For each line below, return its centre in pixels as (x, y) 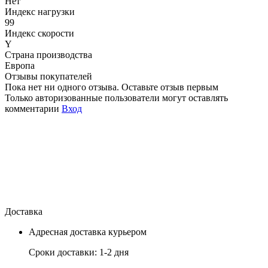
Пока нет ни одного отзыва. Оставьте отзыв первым (112, 87)
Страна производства (48, 54)
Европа (20, 65)
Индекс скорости (39, 33)
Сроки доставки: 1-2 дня (79, 252)
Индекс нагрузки (40, 11)
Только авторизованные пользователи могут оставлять (116, 98)
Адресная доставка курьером (88, 232)
